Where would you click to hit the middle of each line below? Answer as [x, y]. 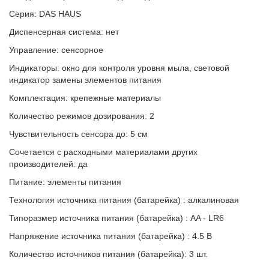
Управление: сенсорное [56, 50]
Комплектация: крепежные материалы [85, 98]
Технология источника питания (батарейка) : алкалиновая [124, 200]
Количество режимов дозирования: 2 [82, 116]
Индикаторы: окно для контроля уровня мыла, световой [119, 68]
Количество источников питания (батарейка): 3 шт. [108, 254]
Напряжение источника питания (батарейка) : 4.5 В [110, 236]
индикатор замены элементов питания [85, 80]
